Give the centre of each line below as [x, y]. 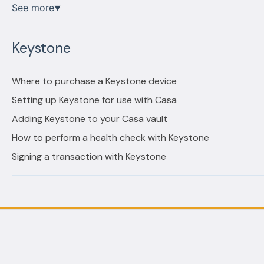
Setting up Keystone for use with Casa [94, 100]
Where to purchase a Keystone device [94, 81]
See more [33, 8]
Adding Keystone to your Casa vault [89, 119]
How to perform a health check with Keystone [110, 138]
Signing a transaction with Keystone [89, 157]
